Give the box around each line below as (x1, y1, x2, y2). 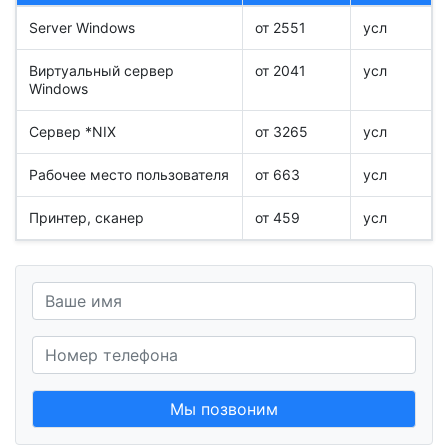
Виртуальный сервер (29, 62, 174, 80)
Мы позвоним (170, 399, 278, 420)
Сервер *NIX (29, 123, 116, 141)
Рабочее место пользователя (29, 166, 229, 184)
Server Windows (29, 19, 135, 37)
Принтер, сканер (29, 209, 144, 227)
